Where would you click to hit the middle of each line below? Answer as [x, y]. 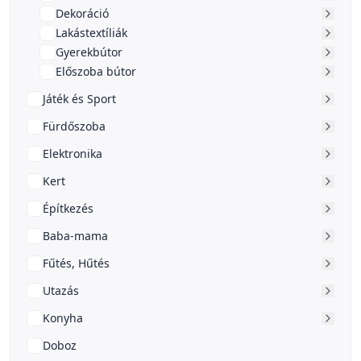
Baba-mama [75, 235]
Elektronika [73, 153]
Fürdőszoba [74, 126]
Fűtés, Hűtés [76, 263]
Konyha [63, 317]
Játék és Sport [79, 98]
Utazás [61, 290]
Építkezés [68, 208]
